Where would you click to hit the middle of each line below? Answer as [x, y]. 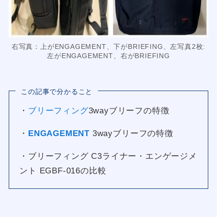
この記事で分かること [57, 91]
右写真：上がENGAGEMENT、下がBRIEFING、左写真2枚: [108, 47]
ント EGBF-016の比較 [63, 170]
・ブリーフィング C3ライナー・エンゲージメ [108, 156]
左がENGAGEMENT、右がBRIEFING [108, 56]
